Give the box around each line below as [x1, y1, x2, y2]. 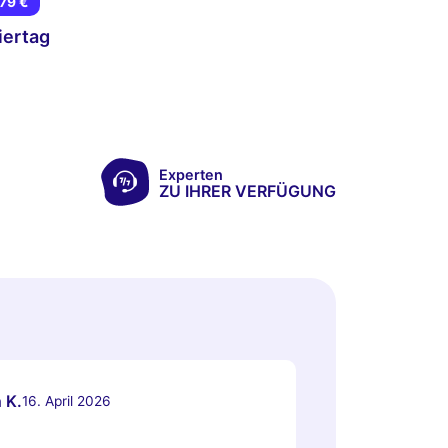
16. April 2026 [22, 392, 111, 409]
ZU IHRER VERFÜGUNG [158, 180, 336, 201]
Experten [158, 165, 223, 183]
